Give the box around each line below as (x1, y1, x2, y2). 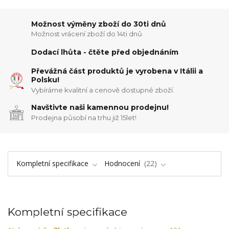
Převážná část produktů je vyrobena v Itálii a (31, 66, 203, 76)
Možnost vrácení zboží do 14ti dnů (31, 30, 143, 38)
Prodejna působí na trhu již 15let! (31, 113, 137, 122)
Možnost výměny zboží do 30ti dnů (31, 19, 167, 29)
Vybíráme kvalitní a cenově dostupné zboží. (31, 85, 175, 94)
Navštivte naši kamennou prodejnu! (31, 103, 169, 112)
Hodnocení (104, 158, 142, 168)
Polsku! (31, 75, 60, 85)
